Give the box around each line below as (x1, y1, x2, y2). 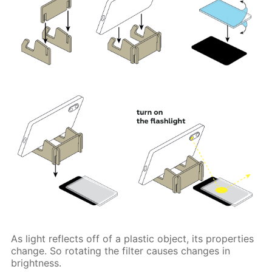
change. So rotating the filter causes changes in (11, 244, 231, 257)
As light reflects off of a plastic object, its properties (11, 232, 254, 245)
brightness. (11, 256, 62, 269)
